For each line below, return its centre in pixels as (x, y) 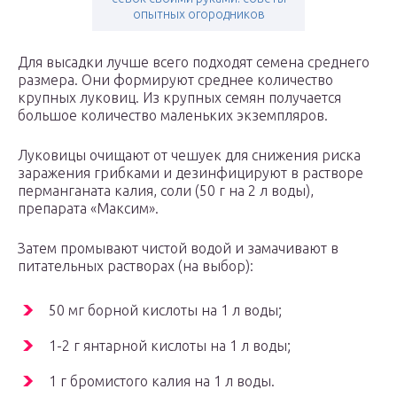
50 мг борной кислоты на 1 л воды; (165, 311)
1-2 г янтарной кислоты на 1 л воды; (170, 346)
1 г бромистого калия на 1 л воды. (162, 381)
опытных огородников (198, 15)
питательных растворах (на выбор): (136, 266)
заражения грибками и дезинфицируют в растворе (191, 173)
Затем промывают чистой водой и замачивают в (178, 249)
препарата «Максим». (88, 209)
